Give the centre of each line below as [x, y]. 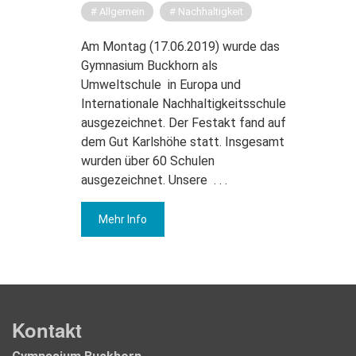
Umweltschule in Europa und [161, 84]
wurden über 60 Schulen [148, 161]
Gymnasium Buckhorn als [149, 65]
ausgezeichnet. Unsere [144, 180]
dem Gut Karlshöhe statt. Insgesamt [183, 141]
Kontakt [47, 330]
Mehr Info [123, 219]
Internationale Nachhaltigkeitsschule [184, 103]
